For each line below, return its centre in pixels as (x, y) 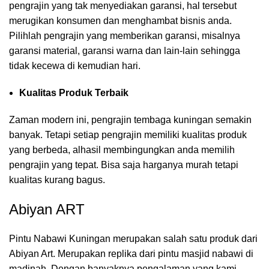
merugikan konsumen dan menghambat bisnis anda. (120, 21)
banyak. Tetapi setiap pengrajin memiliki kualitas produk (128, 135)
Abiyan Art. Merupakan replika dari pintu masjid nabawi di (131, 254)
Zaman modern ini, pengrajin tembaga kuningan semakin (130, 120)
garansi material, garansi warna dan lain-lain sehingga (125, 51)
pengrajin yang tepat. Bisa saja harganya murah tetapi (124, 165)
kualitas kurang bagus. (57, 180)
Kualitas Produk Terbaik (74, 93)
